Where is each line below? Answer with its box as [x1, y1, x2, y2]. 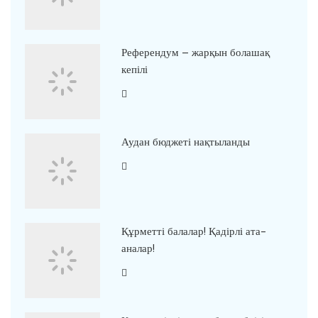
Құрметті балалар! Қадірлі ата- [121, 224, 266, 238]
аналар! [121, 241, 155, 256]
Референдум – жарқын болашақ [121, 45, 270, 60]
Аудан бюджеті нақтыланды [121, 134, 250, 149]
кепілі [121, 62, 148, 77]
